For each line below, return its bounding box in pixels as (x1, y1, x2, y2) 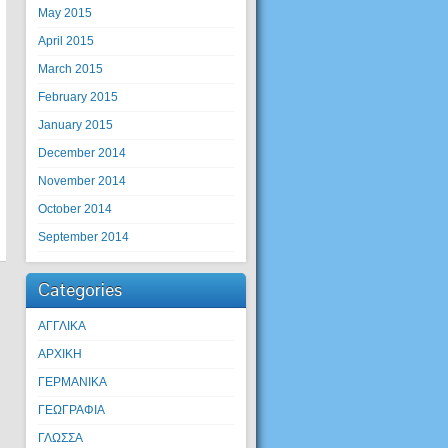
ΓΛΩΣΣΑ (38, 431, 83, 445)
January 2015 (38, 118, 113, 132)
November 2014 (38, 174, 126, 188)
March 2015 (38, 62, 103, 76)
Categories (38, 278, 122, 301)
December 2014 (38, 146, 126, 160)
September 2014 (38, 230, 129, 244)
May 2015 (38, 6, 92, 20)
